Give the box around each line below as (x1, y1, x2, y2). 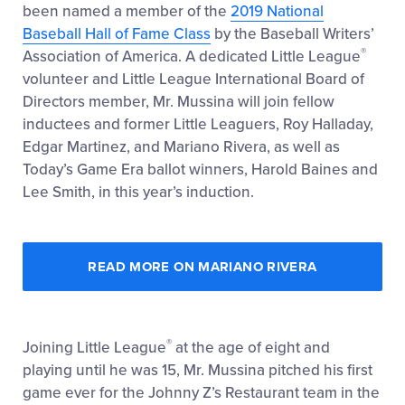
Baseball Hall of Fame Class (23, 24, 211, 44)
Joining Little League (23, 338, 166, 358)
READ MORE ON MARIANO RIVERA (88, 259, 317, 276)
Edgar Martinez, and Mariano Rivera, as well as (23, 137, 340, 157)
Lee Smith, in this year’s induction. (23, 183, 254, 202)
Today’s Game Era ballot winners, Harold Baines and (23, 160, 378, 180)
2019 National (231, 2, 324, 22)
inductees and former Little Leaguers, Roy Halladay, (23, 115, 373, 135)
